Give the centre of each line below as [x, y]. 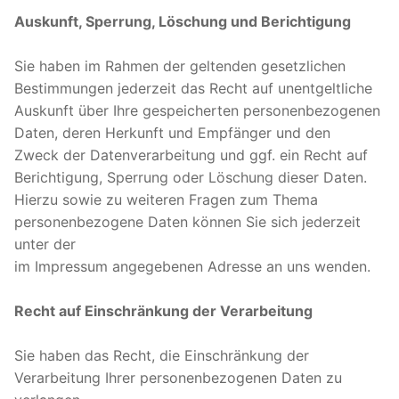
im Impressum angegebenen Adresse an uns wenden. [192, 266]
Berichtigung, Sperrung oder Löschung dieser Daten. [191, 177]
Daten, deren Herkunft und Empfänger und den [172, 132]
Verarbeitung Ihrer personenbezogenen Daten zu [178, 377]
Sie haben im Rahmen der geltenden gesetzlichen [180, 65]
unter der [45, 244]
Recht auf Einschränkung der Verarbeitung [163, 310]
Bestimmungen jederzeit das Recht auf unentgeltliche [193, 88]
